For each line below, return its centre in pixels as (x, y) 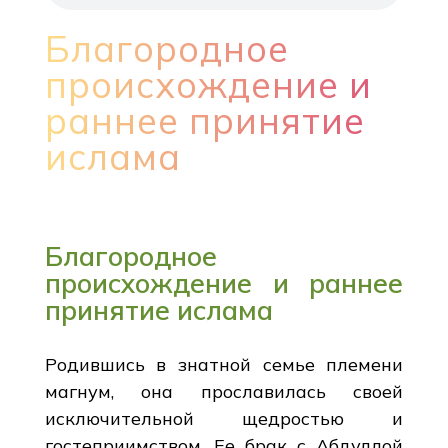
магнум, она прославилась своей (224, 391)
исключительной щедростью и (224, 418)
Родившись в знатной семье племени (224, 364)
